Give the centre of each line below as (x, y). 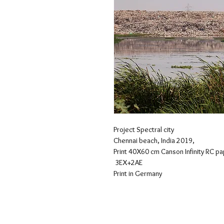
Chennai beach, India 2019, (154, 140)
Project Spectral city (144, 129)
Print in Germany (138, 173)
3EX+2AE (128, 162)
